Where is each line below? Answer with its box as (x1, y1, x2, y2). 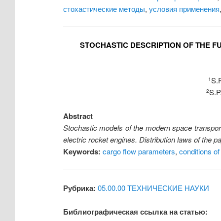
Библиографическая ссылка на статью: (63, 206, 208, 218)
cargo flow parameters (102, 146, 175, 157)
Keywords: (63, 146, 101, 157)
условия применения (148, 3, 220, 14)
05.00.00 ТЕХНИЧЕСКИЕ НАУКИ (97, 183, 209, 193)
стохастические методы (63, 3, 145, 14)
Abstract (63, 110, 93, 122)
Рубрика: (63, 183, 96, 194)
